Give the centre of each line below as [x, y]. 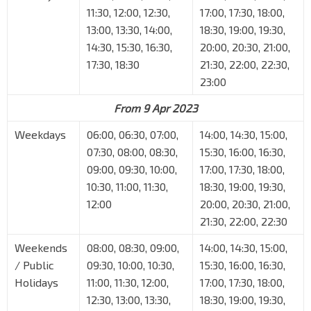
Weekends [41, 248]
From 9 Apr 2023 [155, 108]
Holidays [36, 283]
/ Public [34, 265]
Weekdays [40, 135]
